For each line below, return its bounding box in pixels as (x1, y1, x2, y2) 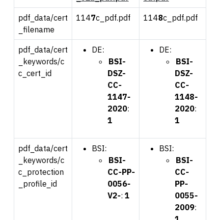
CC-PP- (108, 166, 135, 177)
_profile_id (18, 178, 57, 189)
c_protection (18, 166, 64, 177)
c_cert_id (18, 68, 52, 78)
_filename (18, 24, 55, 34)
